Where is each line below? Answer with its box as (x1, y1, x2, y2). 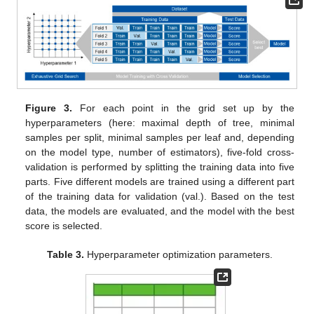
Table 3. (47, 248, 85, 260)
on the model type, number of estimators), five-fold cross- (25, 146, 294, 158)
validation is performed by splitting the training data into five (25, 161, 294, 172)
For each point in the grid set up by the (72, 102, 294, 114)
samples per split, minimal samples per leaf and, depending (25, 131, 294, 143)
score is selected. (25, 219, 103, 231)
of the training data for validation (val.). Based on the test (25, 190, 294, 202)
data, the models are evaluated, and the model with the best (25, 205, 294, 217)
